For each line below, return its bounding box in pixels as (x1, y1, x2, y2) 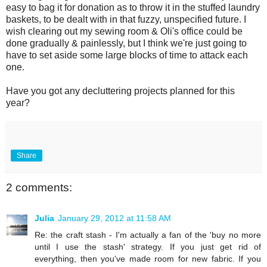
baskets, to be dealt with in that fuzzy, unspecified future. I (6, 14, 246, 24)
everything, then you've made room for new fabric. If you (35, 254, 261, 264)
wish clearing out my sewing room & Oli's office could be (6, 26, 243, 36)
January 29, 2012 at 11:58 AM (58, 213, 171, 223)
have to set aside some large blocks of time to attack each (6, 49, 248, 60)
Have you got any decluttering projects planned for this (6, 85, 235, 96)
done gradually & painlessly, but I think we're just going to (6, 38, 247, 48)
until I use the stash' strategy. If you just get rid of (35, 242, 261, 252)
